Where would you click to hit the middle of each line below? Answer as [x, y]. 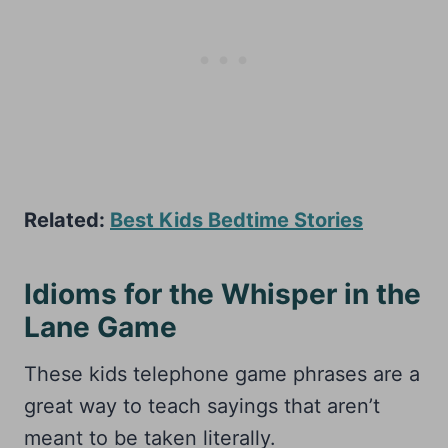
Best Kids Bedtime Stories [236, 220]
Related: [67, 220]
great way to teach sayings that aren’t [202, 406]
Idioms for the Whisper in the [222, 294]
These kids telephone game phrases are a [222, 374]
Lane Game [100, 327]
